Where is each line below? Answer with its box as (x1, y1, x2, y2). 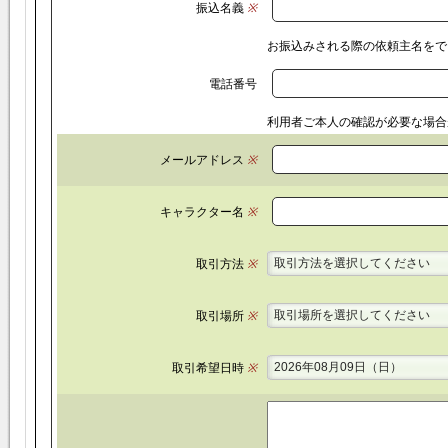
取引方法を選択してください (273, 256, 430, 270)
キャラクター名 (159, 205, 244, 219)
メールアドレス (159, 153, 244, 167)
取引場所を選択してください (273, 308, 430, 322)
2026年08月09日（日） (273, 360, 402, 374)
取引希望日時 (171, 361, 244, 375)
